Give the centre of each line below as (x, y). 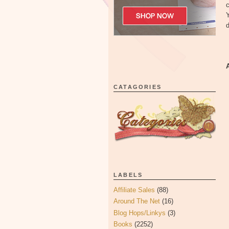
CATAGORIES (138, 87)
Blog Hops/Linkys (140, 213)
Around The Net (137, 201)
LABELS (128, 175)
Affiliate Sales (134, 190)
